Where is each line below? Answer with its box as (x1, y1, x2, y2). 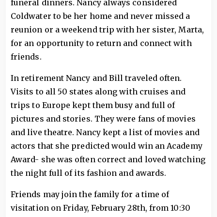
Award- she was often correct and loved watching (11, 155, 205, 164)
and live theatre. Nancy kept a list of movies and (11, 127, 200, 137)
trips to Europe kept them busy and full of (11, 100, 175, 110)
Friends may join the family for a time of (11, 189, 170, 199)
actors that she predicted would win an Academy (11, 141, 202, 151)
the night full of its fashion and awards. (11, 168, 167, 178)
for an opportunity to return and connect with (11, 38, 192, 48)
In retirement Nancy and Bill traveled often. (11, 73, 182, 83)
